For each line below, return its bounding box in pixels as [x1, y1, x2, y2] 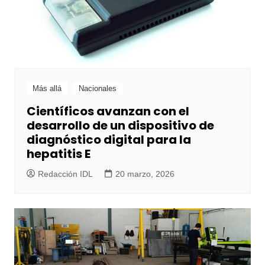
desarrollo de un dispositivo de [26, 117, 214, 134]
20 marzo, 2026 [115, 169, 174, 179]
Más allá [32, 84, 62, 93]
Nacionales [78, 84, 117, 93]
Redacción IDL [37, 169, 93, 179]
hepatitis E [26, 146, 91, 163]
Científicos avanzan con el [26, 103, 189, 120]
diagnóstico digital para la [26, 131, 191, 148]
